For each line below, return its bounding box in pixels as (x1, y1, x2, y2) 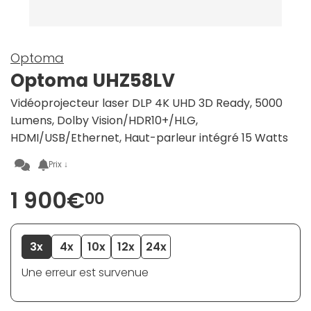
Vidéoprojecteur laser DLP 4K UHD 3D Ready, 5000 (10, 95, 283, 112)
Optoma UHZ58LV (10, 68, 175, 94)
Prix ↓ (49, 158, 69, 171)
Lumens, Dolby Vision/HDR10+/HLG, (10, 112, 198, 129)
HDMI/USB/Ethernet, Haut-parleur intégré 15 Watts (10, 130, 288, 146)
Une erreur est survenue (22, 264, 149, 281)
